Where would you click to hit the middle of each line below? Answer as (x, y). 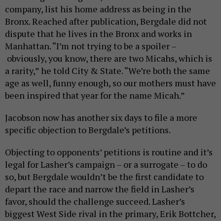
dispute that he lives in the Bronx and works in (98, 33)
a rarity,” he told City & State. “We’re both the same (108, 70)
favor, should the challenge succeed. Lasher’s (95, 201)
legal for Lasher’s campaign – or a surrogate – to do (106, 164)
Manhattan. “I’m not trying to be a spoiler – (91, 46)
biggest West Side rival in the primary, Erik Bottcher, (110, 213)
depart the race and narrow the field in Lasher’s (100, 189)
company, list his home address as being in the (98, 9)
